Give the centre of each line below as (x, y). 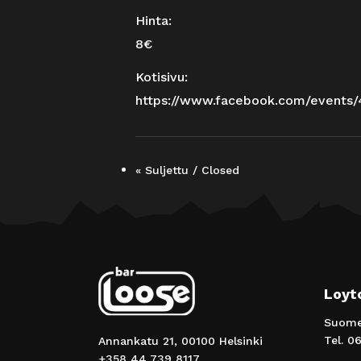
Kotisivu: (162, 77)
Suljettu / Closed (190, 170)
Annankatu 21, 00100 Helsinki (180, 341)
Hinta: (154, 20)
